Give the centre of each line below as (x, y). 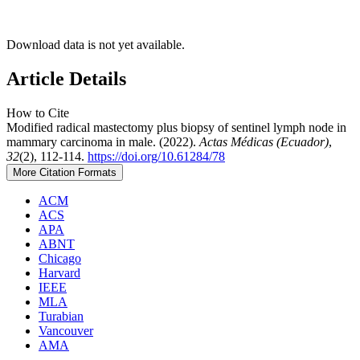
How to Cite (38, 112)
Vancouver (66, 330)
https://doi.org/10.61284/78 (156, 156)
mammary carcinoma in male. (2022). (103, 141)
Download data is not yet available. (96, 45)
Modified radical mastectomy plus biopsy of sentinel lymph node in (176, 127)
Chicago (60, 258)
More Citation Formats (65, 172)
